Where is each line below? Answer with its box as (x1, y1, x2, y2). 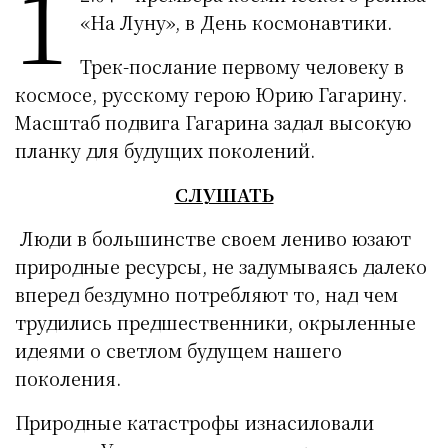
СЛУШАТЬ (174, 181, 274, 208)
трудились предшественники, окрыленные (15, 309, 417, 336)
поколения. (15, 365, 121, 392)
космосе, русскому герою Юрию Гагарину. (15, 81, 408, 108)
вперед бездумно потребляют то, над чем (15, 281, 399, 308)
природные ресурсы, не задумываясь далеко (15, 253, 428, 280)
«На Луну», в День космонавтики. (79, 9, 397, 36)
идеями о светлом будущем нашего (15, 337, 343, 364)
